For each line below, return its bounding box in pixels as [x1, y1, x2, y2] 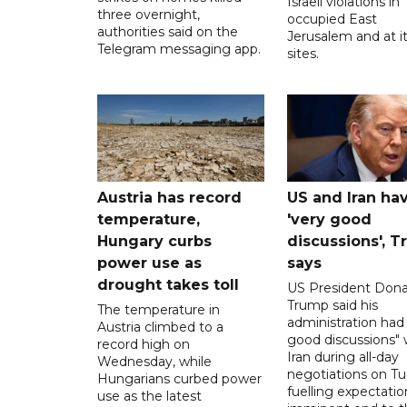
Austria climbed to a [97, 318, 223, 335]
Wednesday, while [97, 352, 212, 370]
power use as [97, 253, 202, 272]
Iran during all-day [286, 348, 399, 365]
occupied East [286, 10, 377, 27]
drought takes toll [97, 275, 239, 293]
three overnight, [97, 5, 200, 23]
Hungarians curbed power [97, 370, 262, 387]
